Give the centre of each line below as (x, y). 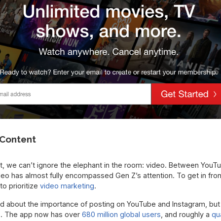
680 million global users (121, 215)
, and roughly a (186, 215)
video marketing (67, 186)
